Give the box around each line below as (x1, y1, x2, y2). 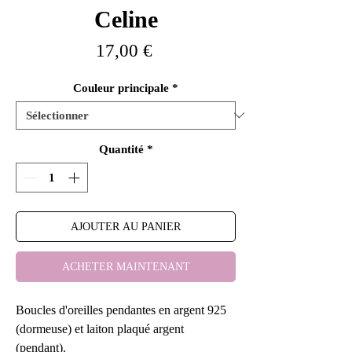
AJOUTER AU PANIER (71, 221, 181, 233)
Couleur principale (73, 81, 169, 94)
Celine (93, 5, 158, 32)
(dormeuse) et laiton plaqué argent (16, 322, 184, 336)
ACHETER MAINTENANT (61, 261, 190, 273)
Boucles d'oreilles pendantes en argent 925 (16, 303, 226, 317)
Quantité (98, 142, 144, 156)
